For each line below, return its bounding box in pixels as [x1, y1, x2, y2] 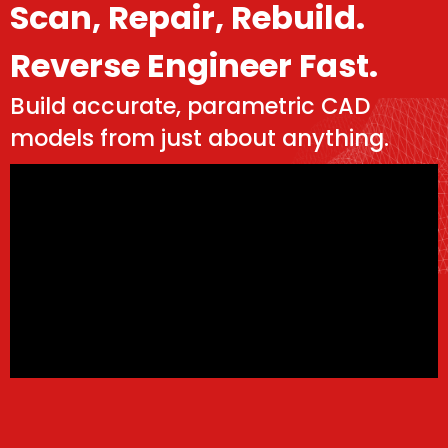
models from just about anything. [10, 122, 389, 155]
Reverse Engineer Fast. [10, 43, 378, 89]
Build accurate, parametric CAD [10, 90, 370, 123]
